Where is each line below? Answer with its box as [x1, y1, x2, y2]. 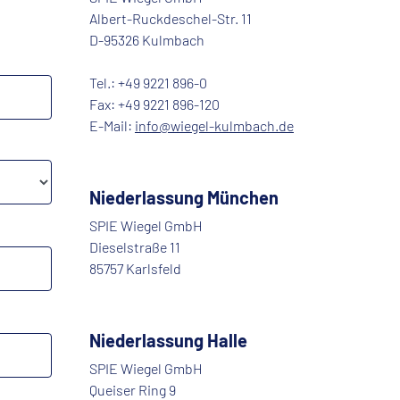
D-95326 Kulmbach [89, 31, 204, 49]
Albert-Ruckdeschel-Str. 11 [89, 10, 252, 28]
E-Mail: [89, 117, 135, 135]
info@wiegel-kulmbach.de [135, 117, 294, 135]
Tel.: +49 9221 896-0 [89, 74, 207, 92]
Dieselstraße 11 [89, 238, 180, 256]
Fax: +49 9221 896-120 [89, 96, 220, 113]
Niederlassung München [89, 187, 279, 209]
